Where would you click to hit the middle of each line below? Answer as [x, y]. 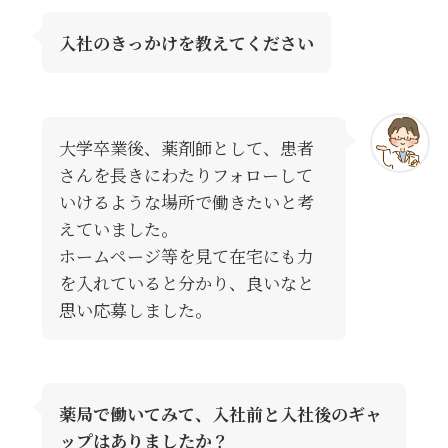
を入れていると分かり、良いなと [186, 282]
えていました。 [118, 228]
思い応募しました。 [135, 309]
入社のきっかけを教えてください [186, 42]
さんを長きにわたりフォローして [185, 174]
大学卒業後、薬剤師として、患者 [186, 147]
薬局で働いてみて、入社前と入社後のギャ [220, 414]
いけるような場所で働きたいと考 [186, 201]
